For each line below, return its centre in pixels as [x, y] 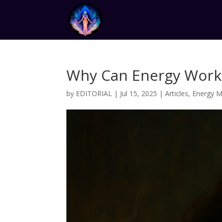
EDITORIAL [94, 93]
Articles [177, 93]
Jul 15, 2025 [139, 93]
